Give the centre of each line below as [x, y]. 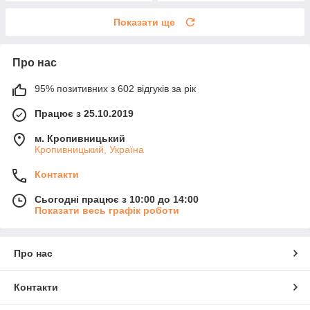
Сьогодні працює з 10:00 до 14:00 [117, 200]
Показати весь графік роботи [107, 211]
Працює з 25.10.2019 [84, 114]
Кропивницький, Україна [89, 150]
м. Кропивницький [80, 139]
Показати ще [144, 22]
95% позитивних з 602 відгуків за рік [115, 89]
